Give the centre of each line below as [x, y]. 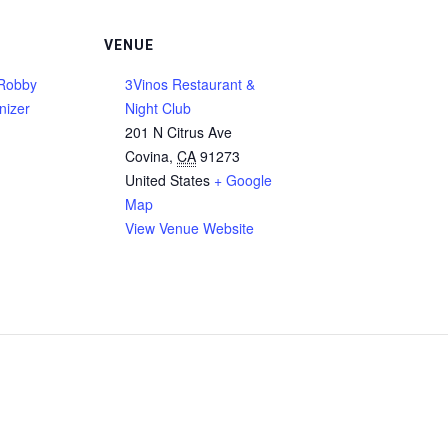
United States [167, 180]
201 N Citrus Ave [178, 132]
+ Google [243, 180]
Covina [147, 156]
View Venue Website [189, 228]
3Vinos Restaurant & [190, 84]
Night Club [158, 108]
